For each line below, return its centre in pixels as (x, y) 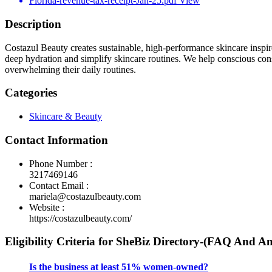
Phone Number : (61, 163)
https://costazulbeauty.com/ (80, 218)
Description (33, 24)
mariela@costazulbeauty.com (85, 196)
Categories (31, 93)
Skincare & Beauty (66, 117)
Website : (47, 207)
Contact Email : (59, 185)
